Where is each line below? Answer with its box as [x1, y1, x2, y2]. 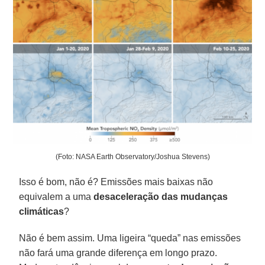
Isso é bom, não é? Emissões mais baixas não [19, 176, 214, 187]
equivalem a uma [19, 191, 94, 202]
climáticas [19, 206, 64, 216]
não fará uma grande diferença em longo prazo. [19, 247, 218, 258]
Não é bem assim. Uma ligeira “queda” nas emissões [19, 232, 241, 243]
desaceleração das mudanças [93, 191, 228, 202]
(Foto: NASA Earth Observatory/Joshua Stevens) [55, 152, 210, 161]
